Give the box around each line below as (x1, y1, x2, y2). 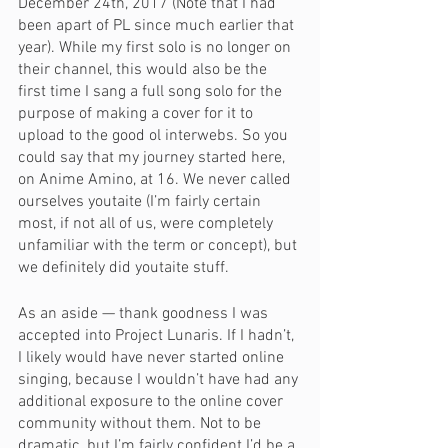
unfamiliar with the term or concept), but (18, 236, 301, 256)
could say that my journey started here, (18, 148, 289, 168)
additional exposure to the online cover (18, 392, 287, 412)
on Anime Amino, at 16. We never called (18, 170, 295, 190)
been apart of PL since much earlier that (18, 16, 298, 36)
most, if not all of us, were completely (18, 214, 277, 234)
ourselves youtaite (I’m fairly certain (18, 192, 265, 212)
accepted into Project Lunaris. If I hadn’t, (18, 326, 298, 346)
